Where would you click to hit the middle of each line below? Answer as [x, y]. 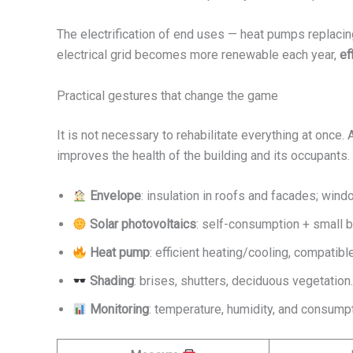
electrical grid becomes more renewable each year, [198, 55]
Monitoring [120, 310]
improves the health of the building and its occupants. [203, 155]
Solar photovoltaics [143, 225]
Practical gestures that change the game [167, 95]
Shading [112, 281]
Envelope [116, 196]
